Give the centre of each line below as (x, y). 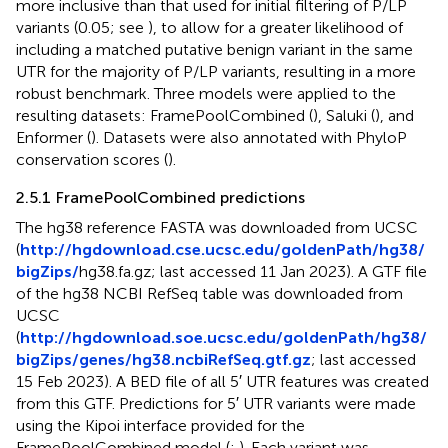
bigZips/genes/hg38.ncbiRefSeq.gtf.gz (163, 359)
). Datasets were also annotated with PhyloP (249, 137)
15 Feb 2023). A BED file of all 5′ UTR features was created (222, 381)
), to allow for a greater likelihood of (275, 27)
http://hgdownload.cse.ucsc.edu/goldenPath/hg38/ (222, 249)
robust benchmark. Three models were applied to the (206, 93)
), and (394, 115)
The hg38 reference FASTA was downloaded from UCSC (217, 227)
